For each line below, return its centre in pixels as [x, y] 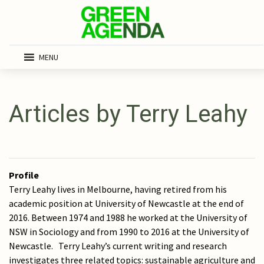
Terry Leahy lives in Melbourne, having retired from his [118, 189]
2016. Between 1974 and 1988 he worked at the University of [128, 217]
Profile [24, 175]
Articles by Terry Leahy [128, 114]
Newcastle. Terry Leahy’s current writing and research [118, 246]
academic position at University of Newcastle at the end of [126, 203]
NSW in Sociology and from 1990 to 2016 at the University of [129, 232]
